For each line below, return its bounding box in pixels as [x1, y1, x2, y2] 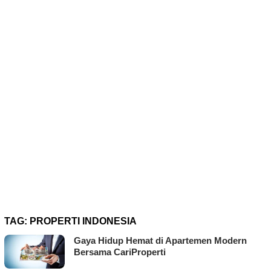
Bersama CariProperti [74, 247, 166, 258]
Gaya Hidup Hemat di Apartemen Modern [74, 235, 247, 246]
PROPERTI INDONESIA [30, 216, 137, 227]
